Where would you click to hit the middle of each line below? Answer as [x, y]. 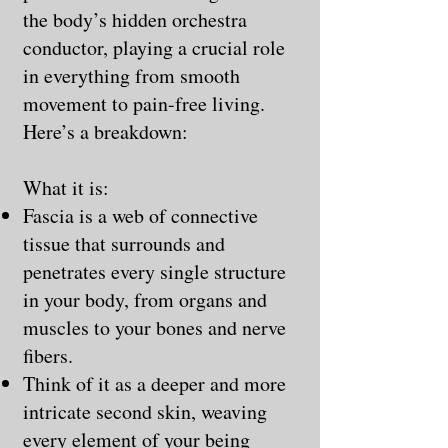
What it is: [66, 187]
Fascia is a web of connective [140, 215]
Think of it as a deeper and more [154, 383]
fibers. [48, 355]
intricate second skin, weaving [145, 411]
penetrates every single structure [154, 271]
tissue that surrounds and [124, 243]
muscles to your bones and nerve [154, 327]
